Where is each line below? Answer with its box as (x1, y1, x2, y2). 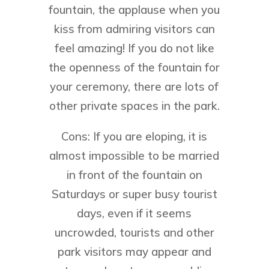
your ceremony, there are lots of (50, 79, 219, 94)
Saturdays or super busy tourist (51, 187, 217, 202)
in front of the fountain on (66, 168, 202, 183)
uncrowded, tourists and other (54, 225, 214, 240)
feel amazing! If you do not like (54, 41, 214, 56)
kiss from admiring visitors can (53, 22, 215, 37)
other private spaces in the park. (49, 98, 220, 113)
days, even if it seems (77, 206, 192, 221)
